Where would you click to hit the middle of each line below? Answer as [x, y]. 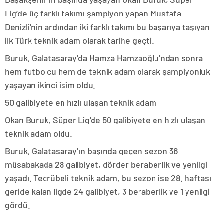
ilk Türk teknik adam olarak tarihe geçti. [79, 40]
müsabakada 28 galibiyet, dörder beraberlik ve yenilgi [106, 164]
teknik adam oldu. [39, 133]
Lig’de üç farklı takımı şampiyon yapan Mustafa [93, 13]
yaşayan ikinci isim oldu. [50, 85]
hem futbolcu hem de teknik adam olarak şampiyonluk [108, 71]
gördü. [17, 205]
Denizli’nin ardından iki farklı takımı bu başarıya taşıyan [107, 27]
